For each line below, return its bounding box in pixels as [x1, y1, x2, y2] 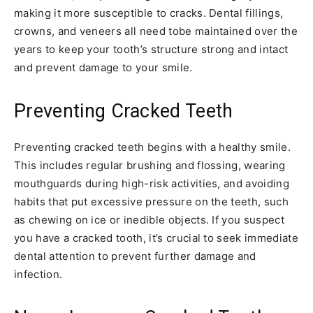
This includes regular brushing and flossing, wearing [14, 158, 286, 172]
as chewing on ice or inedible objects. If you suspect [14, 212, 284, 226]
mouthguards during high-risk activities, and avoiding [14, 176, 289, 190]
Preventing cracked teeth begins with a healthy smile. [14, 140, 291, 154]
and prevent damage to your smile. [14, 60, 193, 74]
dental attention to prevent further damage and [14, 249, 256, 263]
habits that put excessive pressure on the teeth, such [14, 194, 289, 208]
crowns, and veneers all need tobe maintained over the [14, 24, 298, 38]
